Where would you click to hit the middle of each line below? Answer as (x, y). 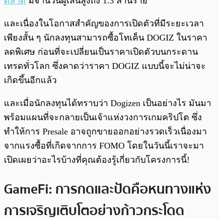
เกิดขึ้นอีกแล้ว (30, 80)
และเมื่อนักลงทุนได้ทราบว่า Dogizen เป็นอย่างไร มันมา (108, 103)
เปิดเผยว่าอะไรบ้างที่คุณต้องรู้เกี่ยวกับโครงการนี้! (97, 160)
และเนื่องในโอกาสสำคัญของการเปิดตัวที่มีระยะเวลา (104, 24)
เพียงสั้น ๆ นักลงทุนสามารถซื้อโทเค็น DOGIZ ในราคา (106, 38)
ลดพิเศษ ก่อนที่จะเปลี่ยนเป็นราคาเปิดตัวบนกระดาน (101, 52)
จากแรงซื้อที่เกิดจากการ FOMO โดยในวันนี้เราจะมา (104, 146)
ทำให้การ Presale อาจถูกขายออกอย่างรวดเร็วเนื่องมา (105, 132)
